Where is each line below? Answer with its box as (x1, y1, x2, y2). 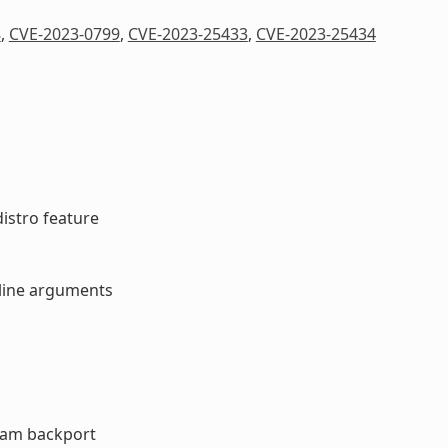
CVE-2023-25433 (127, 22, 248, 45)
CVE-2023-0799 (8, 22, 120, 45)
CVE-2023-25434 (255, 22, 376, 45)
